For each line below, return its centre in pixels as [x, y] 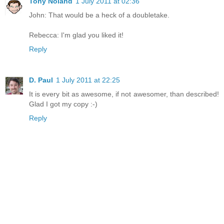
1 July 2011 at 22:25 [88, 80]
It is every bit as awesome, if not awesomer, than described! [124, 94]
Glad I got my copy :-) [63, 104]
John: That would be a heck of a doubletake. [99, 15]
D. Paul [41, 80]
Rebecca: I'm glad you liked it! [76, 35]
